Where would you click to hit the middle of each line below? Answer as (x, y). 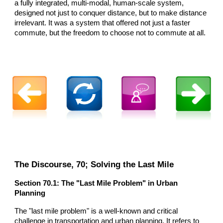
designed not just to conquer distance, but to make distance (111, 13)
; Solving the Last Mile (130, 164)
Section (29, 183)
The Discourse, (46, 164)
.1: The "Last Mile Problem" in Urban (114, 183)
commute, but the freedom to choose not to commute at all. (110, 33)
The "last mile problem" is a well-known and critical (96, 211)
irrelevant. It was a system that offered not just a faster (103, 23)
